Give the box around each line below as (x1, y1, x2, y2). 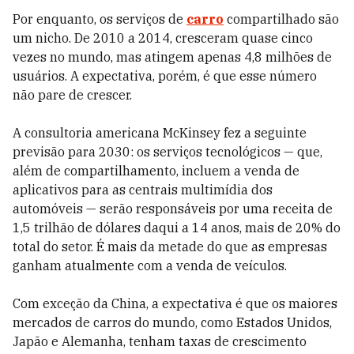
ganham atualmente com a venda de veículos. (13, 258, 287, 273)
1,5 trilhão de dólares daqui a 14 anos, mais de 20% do (13, 220, 341, 235)
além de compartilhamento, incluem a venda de (13, 163, 299, 179)
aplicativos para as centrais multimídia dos (13, 182, 273, 198)
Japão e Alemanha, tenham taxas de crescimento (13, 333, 307, 349)
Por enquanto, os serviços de (13, 11, 186, 27)
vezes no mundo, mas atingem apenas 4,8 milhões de (13, 49, 332, 65)
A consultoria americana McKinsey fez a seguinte (13, 125, 307, 141)
